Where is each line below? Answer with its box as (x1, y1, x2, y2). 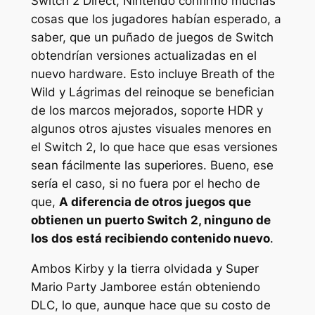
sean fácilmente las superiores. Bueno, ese (30, 158, 274, 173)
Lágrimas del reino (68, 85, 174, 100)
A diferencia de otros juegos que (58, 195, 251, 210)
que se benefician (173, 85, 274, 100)
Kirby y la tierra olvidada (74, 262, 212, 276)
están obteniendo (160, 280, 260, 295)
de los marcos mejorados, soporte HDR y (30, 103, 263, 118)
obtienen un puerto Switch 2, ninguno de (30, 213, 271, 228)
